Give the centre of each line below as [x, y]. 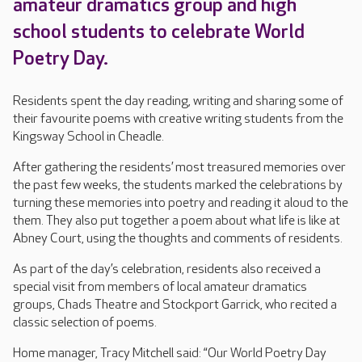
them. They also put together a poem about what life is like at [177, 221]
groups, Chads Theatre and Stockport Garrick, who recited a [175, 305]
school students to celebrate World [159, 32]
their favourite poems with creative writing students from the [178, 119]
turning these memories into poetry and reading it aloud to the [181, 203]
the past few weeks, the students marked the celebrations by [178, 185]
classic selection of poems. [85, 323]
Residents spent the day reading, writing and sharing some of [178, 101]
